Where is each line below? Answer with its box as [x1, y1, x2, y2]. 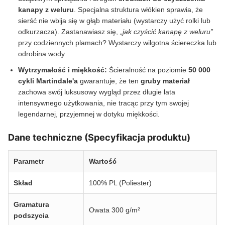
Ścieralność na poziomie [107, 66, 188, 74]
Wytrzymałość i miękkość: [18, 66, 107, 74]
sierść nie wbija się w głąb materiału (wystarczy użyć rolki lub [18, 17, 210, 25]
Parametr [14, 157, 44, 166]
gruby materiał [141, 77, 190, 85]
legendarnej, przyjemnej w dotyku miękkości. [18, 110, 160, 119]
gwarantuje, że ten [78, 77, 141, 85]
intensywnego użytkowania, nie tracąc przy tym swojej [18, 99, 189, 107]
